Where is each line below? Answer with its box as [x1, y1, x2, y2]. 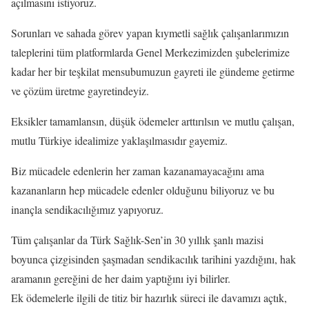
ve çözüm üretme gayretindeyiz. [11, 83, 149, 98]
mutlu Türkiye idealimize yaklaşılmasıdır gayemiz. [11, 132, 228, 148]
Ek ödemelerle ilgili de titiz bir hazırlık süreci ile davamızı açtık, [11, 290, 287, 305]
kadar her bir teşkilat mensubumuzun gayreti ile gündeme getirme [11, 63, 295, 79]
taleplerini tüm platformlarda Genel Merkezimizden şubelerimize [11, 44, 290, 59]
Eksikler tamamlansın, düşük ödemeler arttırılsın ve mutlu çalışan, [11, 113, 295, 128]
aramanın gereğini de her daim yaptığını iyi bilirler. [11, 270, 230, 286]
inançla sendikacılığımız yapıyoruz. [11, 201, 163, 217]
